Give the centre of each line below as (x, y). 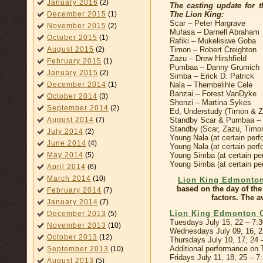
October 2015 (72, 38)
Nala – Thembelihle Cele (211, 85)
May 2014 (65, 155)
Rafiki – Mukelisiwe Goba (213, 41)
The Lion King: (197, 14)
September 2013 (78, 249)
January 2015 (73, 73)
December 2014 (77, 85)
